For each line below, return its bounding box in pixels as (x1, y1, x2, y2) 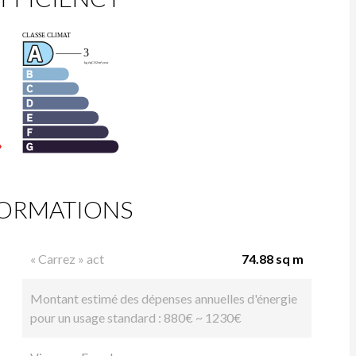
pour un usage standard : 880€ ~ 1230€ (30, 309, 242, 325)
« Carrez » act (30, 250, 104, 266)
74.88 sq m (242, 250, 304, 266)
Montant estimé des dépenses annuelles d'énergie (30, 290, 297, 306)
